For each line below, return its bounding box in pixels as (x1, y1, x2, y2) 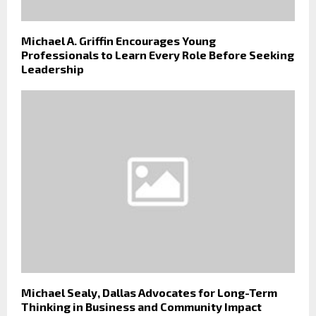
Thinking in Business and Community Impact (21, 299, 262, 313)
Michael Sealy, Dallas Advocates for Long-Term (21, 285, 277, 299)
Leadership (21, 61, 84, 75)
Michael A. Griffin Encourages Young (21, 33, 216, 47)
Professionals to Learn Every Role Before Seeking (21, 47, 294, 61)
